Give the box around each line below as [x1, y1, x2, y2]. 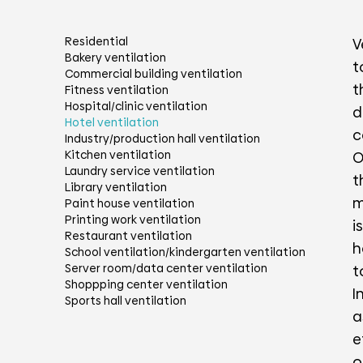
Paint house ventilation [65, 195, 194, 211]
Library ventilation [65, 179, 167, 195]
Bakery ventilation [65, 49, 166, 66]
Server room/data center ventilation [65, 260, 267, 276]
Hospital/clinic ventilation [65, 98, 207, 114]
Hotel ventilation [65, 114, 159, 130]
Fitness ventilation [65, 82, 169, 98]
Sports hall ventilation [65, 293, 186, 309]
